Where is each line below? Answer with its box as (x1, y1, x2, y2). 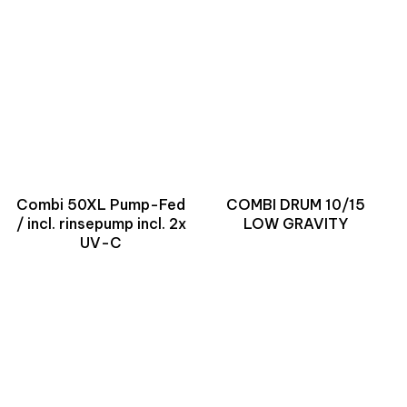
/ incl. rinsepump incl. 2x (15, 214, 186, 233)
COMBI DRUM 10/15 (225, 195, 365, 213)
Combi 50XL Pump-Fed (16, 195, 185, 213)
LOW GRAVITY (243, 214, 348, 233)
